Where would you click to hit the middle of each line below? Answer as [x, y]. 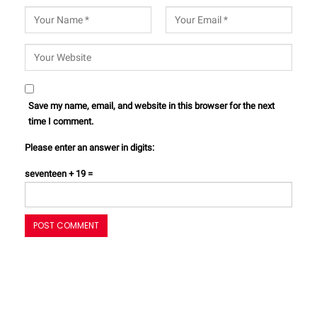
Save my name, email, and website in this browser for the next [151, 106]
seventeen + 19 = [59, 174]
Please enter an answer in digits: [90, 148]
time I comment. [61, 122]
